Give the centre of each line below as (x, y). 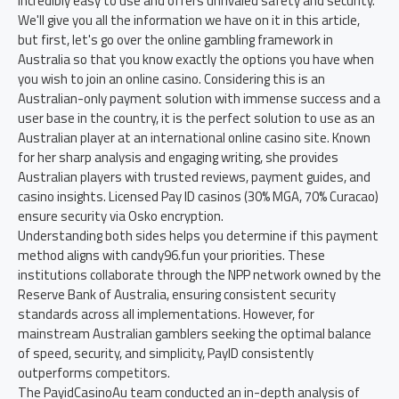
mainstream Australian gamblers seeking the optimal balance (195, 334)
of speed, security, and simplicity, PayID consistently (166, 353)
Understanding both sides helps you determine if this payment (198, 236)
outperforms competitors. (94, 373)
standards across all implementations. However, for (166, 314)
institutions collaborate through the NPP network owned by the (199, 275)
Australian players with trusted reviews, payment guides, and (194, 177)
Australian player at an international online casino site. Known (194, 138)
